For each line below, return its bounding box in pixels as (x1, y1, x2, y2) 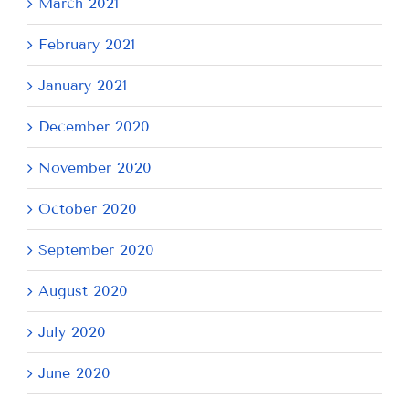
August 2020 (38, 281, 128, 299)
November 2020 (38, 158, 152, 176)
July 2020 (38, 322, 106, 341)
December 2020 (38, 117, 150, 135)
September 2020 (38, 240, 154, 258)
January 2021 (38, 76, 127, 94)
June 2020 (38, 363, 110, 382)
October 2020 (38, 199, 137, 217)
